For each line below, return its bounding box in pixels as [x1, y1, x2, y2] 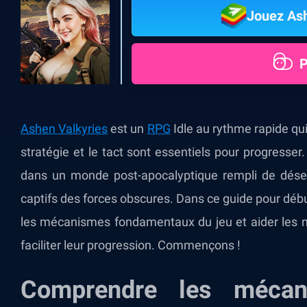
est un [108, 121, 147, 136]
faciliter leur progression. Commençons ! [21, 238, 241, 252]
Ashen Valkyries [21, 121, 108, 136]
